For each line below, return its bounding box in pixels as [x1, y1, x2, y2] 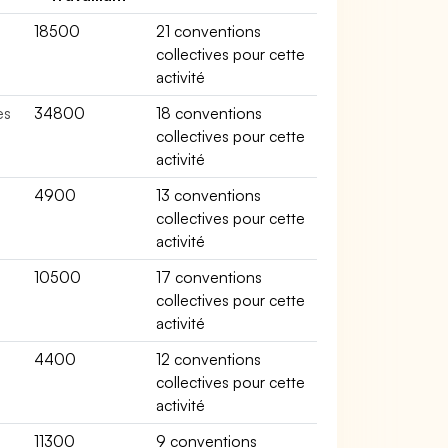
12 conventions [156, 349, 262, 369]
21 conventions [156, 21, 262, 41]
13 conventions [156, 185, 262, 205]
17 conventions [156, 267, 263, 287]
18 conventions [156, 103, 263, 123]
